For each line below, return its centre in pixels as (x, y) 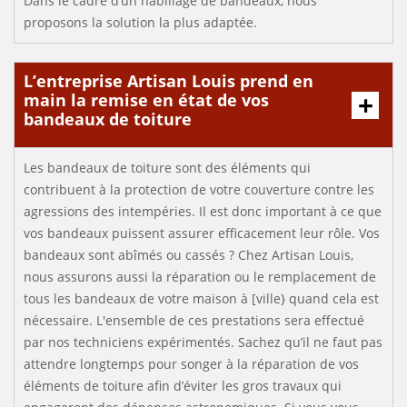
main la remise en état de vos (146, 100)
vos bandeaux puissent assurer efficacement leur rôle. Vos (202, 233)
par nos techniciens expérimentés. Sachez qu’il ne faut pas (203, 342)
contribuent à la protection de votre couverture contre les (199, 189)
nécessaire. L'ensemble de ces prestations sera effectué (194, 320)
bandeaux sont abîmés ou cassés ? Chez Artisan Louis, (189, 255)
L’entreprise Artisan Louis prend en (169, 81)
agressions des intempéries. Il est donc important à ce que (203, 211)
